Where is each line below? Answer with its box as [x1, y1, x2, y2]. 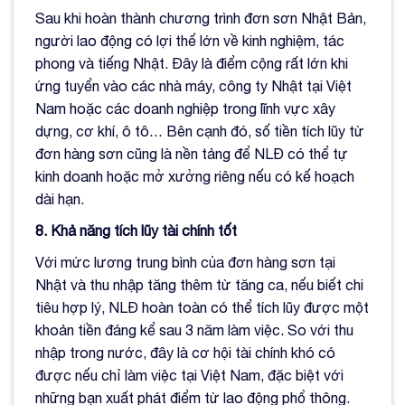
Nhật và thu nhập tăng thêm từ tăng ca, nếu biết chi [35, 276, 363, 293]
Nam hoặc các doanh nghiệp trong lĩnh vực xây [35, 99, 335, 117]
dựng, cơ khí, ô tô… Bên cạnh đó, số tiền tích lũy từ [35, 122, 364, 139]
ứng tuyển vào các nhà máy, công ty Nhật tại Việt [35, 77, 352, 94]
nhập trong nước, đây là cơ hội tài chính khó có [35, 344, 335, 361]
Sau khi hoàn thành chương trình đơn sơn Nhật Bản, [35, 9, 366, 26]
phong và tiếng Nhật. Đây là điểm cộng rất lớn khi [35, 54, 348, 71]
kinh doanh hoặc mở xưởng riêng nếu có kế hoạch [35, 167, 354, 184]
